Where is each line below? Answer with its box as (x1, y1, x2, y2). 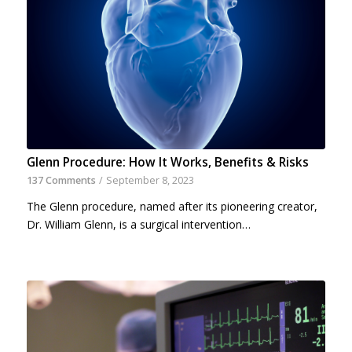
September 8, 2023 (105, 174, 194, 188)
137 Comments (26, 174, 96, 188)
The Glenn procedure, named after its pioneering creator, (26, 199, 317, 214)
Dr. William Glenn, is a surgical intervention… (26, 217, 251, 233)
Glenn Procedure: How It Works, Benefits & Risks (26, 154, 309, 171)
